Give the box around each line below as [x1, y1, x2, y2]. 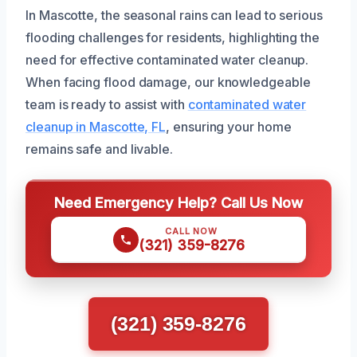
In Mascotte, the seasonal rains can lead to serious [25, 7, 323, 24]
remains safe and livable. [25, 141, 173, 158]
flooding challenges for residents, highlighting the [25, 29, 320, 46]
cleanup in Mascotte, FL [25, 119, 167, 135]
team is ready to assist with [25, 96, 188, 113]
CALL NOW [165, 226, 218, 237]
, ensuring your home [166, 119, 292, 135]
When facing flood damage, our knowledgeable [25, 74, 311, 91]
